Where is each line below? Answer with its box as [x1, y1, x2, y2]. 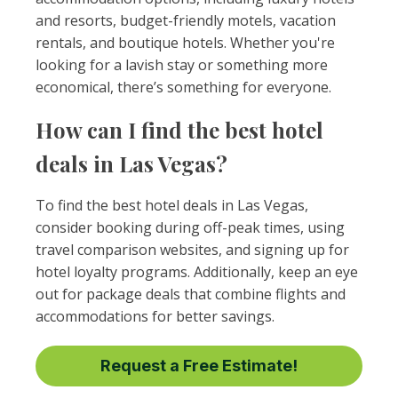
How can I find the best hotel [36, 115, 323, 144]
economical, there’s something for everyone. [36, 77, 331, 97]
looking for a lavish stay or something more [36, 55, 328, 75]
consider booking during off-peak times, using [36, 218, 345, 237]
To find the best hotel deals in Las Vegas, [36, 195, 308, 215]
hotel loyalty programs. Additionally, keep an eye [36, 262, 358, 282]
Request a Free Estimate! [100, 356, 298, 375]
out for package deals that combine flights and [36, 284, 346, 304]
